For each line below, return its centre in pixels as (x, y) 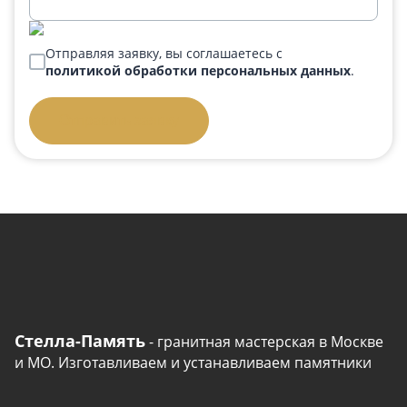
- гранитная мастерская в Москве (264, 342)
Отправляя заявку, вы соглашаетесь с (164, 53)
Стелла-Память (80, 341)
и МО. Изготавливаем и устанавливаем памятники (193, 362)
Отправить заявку (119, 120)
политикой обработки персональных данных (198, 70)
